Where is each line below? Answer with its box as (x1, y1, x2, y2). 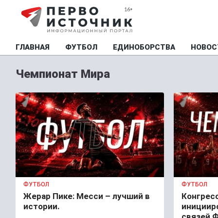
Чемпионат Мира (16, 67, 110, 81)
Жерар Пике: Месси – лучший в (23, 191, 150, 201)
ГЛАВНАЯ (16, 43, 50, 52)
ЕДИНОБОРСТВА (113, 43, 175, 52)
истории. (23, 201, 60, 211)
